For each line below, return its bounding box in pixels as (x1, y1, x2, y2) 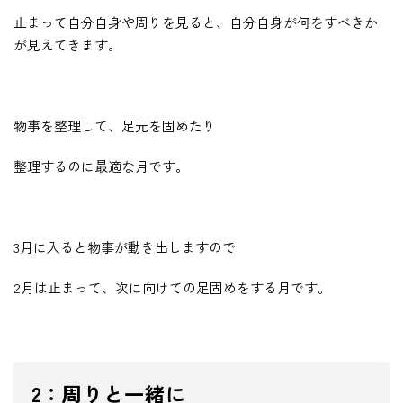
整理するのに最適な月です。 (13, 157, 189, 176)
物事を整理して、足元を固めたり (13, 116, 216, 136)
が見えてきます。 (13, 35, 121, 55)
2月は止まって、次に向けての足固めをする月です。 (13, 278, 331, 298)
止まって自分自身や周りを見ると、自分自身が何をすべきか (13, 13, 378, 32)
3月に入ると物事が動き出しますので (13, 237, 236, 257)
